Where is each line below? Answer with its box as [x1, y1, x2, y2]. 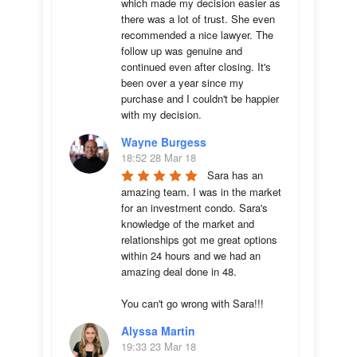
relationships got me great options [121, 232, 277, 247]
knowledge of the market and [121, 216, 254, 231]
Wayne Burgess [121, 134, 206, 150]
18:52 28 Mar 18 [121, 150, 196, 165]
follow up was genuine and [121, 43, 242, 58]
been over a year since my [121, 75, 244, 90]
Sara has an [207, 167, 263, 182]
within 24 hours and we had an [121, 248, 261, 263]
